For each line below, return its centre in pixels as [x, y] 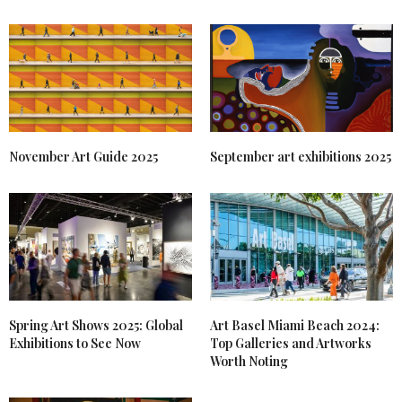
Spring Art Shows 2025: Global [96, 326]
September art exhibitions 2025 [301, 157]
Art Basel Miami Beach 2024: [295, 326]
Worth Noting [249, 362]
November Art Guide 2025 [83, 157]
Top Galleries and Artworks [291, 344]
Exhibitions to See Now [75, 344]
